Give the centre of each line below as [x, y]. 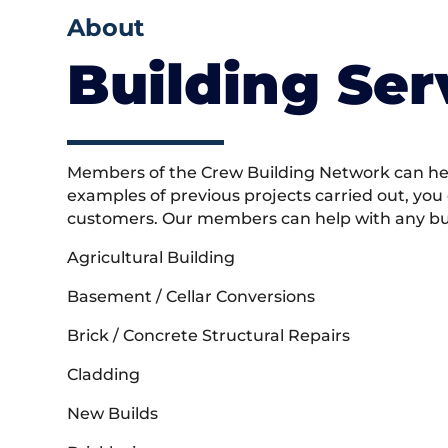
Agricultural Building [151, 258]
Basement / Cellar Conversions [191, 297]
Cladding [104, 375]
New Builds [113, 414]
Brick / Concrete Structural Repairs [209, 336]
